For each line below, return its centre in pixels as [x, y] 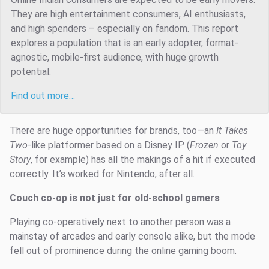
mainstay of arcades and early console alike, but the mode [132, 237]
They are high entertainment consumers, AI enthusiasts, [128, 14]
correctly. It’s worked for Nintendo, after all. [102, 174]
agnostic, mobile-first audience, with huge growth [115, 58]
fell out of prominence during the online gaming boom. [123, 251]
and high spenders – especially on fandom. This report [125, 29]
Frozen [204, 145]
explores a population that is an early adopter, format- [125, 43]
